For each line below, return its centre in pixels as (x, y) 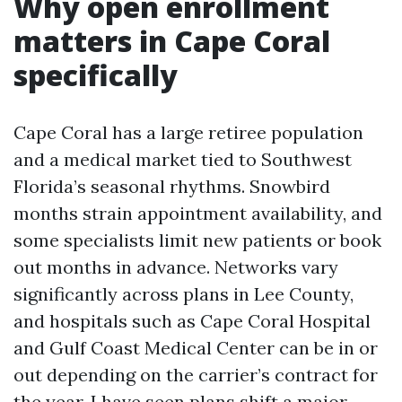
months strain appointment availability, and (198, 213)
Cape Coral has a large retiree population (188, 132)
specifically (96, 75)
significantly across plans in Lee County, (184, 294)
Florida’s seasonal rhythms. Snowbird (172, 186)
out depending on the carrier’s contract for (196, 375)
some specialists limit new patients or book (197, 240)
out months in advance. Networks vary (176, 267)
